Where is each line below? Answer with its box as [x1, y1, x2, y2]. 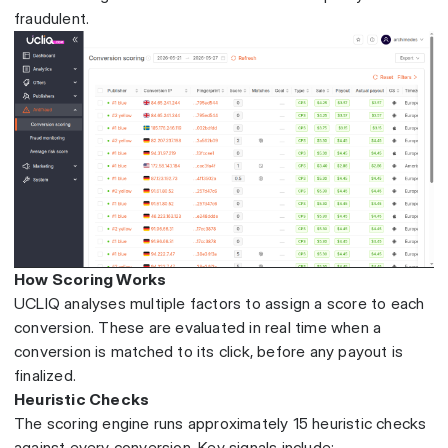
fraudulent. [14, 9, 90, 28]
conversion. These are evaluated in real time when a [14, 318, 382, 338]
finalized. [14, 366, 77, 386]
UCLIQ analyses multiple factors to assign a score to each [14, 294, 425, 314]
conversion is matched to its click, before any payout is [14, 342, 404, 362]
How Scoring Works [14, 270, 167, 290]
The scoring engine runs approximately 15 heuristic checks [14, 414, 427, 434]
